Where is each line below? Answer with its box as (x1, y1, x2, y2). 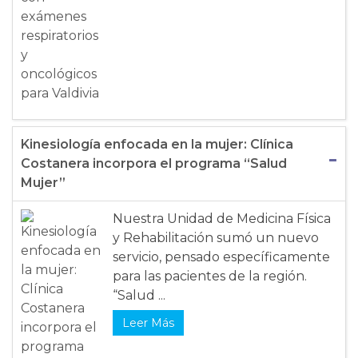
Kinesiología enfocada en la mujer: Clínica (21, 137, 293, 153)
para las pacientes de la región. (113, 268, 307, 284)
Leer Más (122, 316, 174, 331)
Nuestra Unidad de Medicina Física (113, 211, 331, 227)
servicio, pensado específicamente (113, 249, 330, 265)
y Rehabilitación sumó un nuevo (113, 230, 319, 246)
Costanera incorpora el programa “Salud (21, 156, 287, 172)
